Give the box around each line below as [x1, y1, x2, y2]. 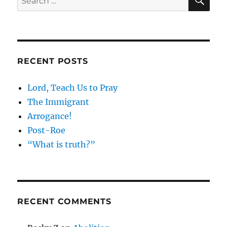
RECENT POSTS [17, 56, 88, 66]
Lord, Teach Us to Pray [27, 83, 118, 93]
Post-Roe [27, 125, 66, 135]
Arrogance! [27, 111, 72, 121]
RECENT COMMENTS [17, 197, 111, 206]
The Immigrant [27, 97, 90, 107]
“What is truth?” [27, 139, 96, 149]
